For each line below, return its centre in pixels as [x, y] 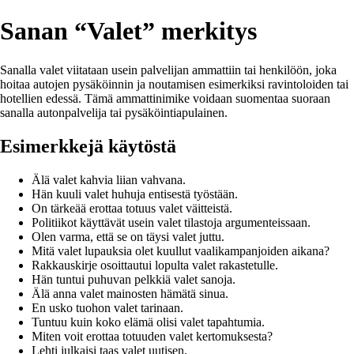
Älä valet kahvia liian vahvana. [109, 179]
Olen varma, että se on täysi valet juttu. [128, 236]
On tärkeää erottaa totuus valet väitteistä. [132, 208]
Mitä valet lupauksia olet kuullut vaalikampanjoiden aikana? [181, 250]
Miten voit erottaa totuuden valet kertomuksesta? [152, 336]
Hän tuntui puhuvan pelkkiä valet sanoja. [134, 279]
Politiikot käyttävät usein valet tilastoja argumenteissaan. [171, 222]
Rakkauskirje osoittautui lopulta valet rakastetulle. [155, 265]
